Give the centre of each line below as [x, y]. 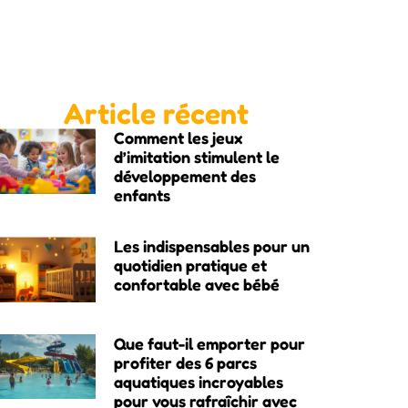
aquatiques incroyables [198, 381]
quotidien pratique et [190, 265]
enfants [142, 195]
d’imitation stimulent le [196, 157]
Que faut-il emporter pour [209, 343]
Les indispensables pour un [211, 246]
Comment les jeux [178, 138]
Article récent [156, 114]
